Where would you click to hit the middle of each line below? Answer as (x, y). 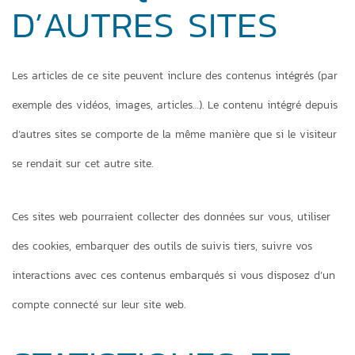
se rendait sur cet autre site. (82, 164)
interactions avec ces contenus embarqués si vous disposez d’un (174, 275)
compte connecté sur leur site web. (99, 305)
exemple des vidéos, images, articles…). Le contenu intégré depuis (175, 105)
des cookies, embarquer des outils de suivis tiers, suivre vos (162, 246)
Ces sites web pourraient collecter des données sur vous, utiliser (171, 217)
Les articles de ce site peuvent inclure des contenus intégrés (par (175, 76)
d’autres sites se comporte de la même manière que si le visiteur (174, 134)
